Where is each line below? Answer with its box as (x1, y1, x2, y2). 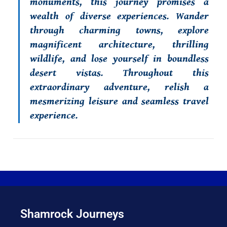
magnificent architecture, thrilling (30, 39, 209, 51)
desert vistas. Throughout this (30, 67, 209, 79)
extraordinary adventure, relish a (30, 82, 209, 93)
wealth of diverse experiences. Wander (30, 11, 209, 22)
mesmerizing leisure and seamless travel (30, 96, 209, 107)
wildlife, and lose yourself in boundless (30, 53, 209, 65)
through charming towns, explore (30, 25, 209, 36)
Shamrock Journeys (20, 207, 124, 221)
